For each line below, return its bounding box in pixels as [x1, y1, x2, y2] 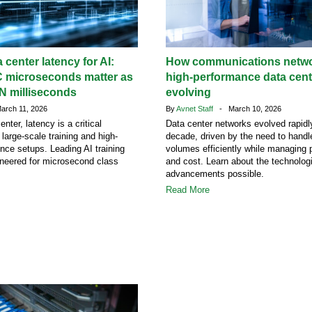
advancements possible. [166, 169, 264, 179]
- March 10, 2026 [215, 104, 281, 113]
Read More [166, 185, 210, 195]
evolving [166, 86, 211, 98]
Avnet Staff [176, 104, 215, 113]
